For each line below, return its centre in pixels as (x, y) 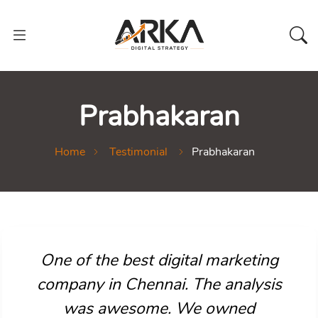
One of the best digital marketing (159, 260)
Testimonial (138, 152)
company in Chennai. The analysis (159, 284)
